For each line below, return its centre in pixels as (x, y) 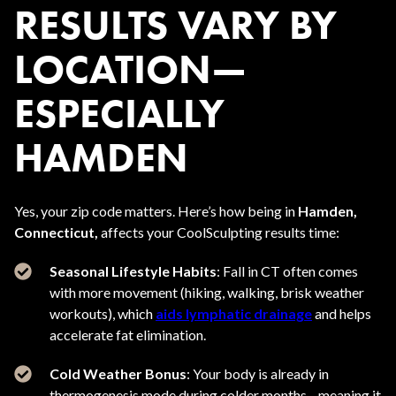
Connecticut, (56, 232)
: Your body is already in (258, 373)
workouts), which (103, 313)
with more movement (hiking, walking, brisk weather (207, 292)
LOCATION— (130, 69)
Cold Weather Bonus (118, 373)
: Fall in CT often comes (287, 271)
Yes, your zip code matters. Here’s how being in (156, 211)
